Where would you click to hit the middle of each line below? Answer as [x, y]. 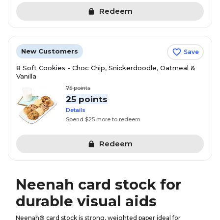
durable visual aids [86, 201]
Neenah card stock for [98, 184]
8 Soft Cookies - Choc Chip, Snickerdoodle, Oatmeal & [106, 68]
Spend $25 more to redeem [103, 119]
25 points [87, 99]
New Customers [50, 51]
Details [76, 110]
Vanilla [26, 76]
